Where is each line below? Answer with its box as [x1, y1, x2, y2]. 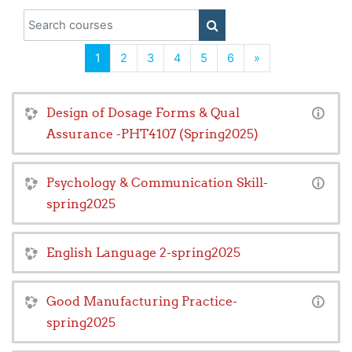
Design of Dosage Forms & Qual [46, 104, 240, 121]
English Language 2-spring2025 [46, 244, 240, 261]
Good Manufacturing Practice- [46, 293, 237, 310]
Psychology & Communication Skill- [46, 174, 268, 191]
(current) [99, 50, 147, 65]
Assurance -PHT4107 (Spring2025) [46, 126, 258, 142]
